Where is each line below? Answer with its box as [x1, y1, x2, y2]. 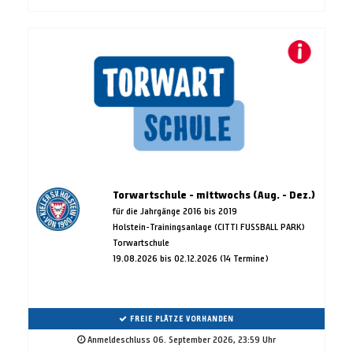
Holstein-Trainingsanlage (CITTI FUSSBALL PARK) [112, 220, 305, 232]
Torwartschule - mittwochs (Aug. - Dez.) [112, 188, 315, 202]
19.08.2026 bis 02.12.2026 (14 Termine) [112, 251, 269, 264]
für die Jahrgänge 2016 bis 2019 [112, 204, 237, 217]
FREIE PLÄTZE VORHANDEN [128, 313, 234, 324]
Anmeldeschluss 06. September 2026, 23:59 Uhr [85, 333, 276, 345]
